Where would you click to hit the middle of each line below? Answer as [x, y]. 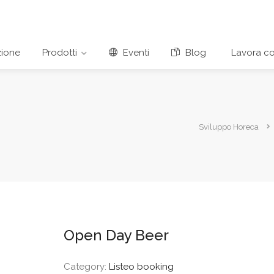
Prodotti [60, 52]
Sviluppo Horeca [229, 127]
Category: [86, 266]
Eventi [135, 52]
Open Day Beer [116, 235]
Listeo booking [141, 266]
